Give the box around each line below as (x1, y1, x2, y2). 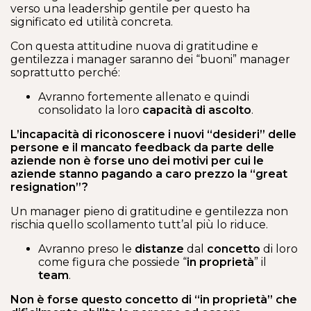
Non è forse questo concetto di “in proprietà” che (10, 293, 297, 306)
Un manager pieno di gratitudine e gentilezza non (10, 205, 288, 218)
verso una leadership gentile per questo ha (10, 2, 250, 15)
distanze (135, 242, 184, 255)
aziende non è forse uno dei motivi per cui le (10, 154, 264, 167)
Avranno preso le (38, 242, 135, 255)
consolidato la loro (38, 103, 142, 117)
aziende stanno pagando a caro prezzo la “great (10, 167, 287, 180)
